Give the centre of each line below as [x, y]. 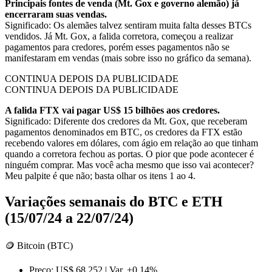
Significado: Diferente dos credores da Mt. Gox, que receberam [126, 121]
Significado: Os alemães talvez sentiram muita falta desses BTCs [128, 25]
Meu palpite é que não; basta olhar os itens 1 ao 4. [100, 176]
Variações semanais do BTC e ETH [114, 202]
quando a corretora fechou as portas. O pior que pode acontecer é [129, 154]
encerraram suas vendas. [56, 15]
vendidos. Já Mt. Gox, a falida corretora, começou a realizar [119, 36]
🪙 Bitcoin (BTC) [39, 245]
